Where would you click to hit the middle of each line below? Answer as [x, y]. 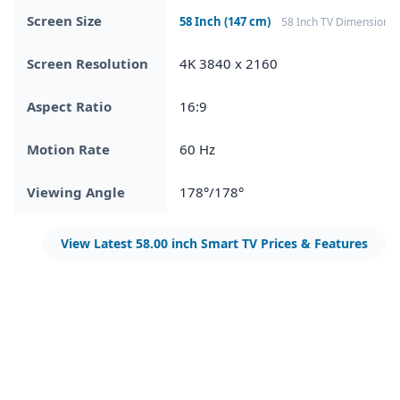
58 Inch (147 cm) [225, 21]
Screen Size [64, 20]
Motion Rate [68, 149]
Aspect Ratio [69, 106]
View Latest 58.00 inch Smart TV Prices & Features [214, 243]
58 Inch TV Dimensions [338, 21]
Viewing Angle [76, 192]
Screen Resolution [87, 63]
